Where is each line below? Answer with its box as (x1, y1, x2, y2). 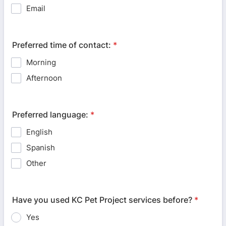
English (26, 127, 52, 137)
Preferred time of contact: (12, 40, 111, 50)
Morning (26, 58, 56, 67)
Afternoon (26, 73, 62, 83)
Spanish (26, 143, 55, 152)
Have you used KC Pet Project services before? (12, 195, 192, 205)
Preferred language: (12, 109, 88, 120)
